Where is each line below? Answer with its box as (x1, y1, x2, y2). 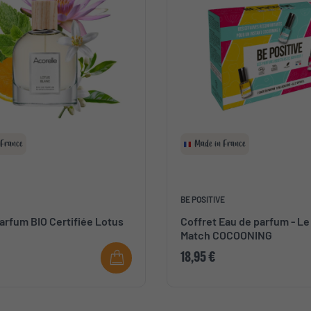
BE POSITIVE (180, 194, 226, 205)
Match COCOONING (180, 228, 273, 242)
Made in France (194, 138, 246, 150)
